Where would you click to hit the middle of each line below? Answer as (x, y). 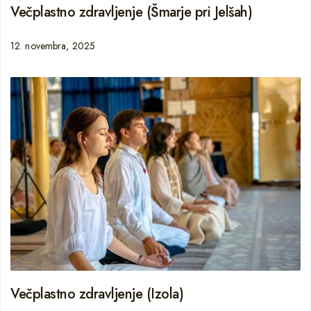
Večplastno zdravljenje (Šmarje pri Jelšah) (131, 12)
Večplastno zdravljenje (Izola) (97, 294)
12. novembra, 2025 (53, 45)
